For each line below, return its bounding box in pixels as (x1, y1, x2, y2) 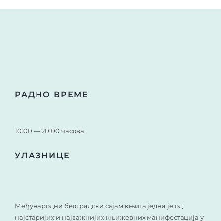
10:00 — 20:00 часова (14, 126, 84, 135)
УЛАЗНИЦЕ (14, 150, 70, 160)
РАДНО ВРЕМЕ (14, 89, 89, 99)
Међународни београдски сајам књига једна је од (14, 201, 183, 210)
